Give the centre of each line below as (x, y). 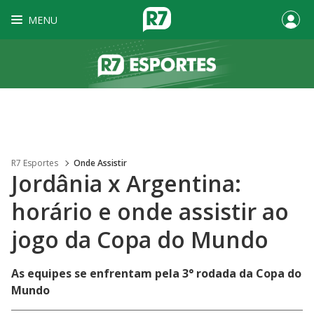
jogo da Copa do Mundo (140, 239)
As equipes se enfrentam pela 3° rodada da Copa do (156, 273)
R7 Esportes (35, 163)
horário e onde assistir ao (150, 211)
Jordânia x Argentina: (126, 183)
